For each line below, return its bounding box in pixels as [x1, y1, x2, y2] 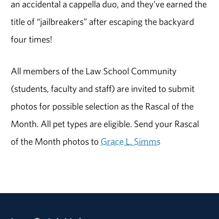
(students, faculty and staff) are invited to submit [11, 82, 195, 94]
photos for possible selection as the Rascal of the [11, 100, 194, 112]
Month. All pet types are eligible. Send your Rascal [11, 117, 199, 130]
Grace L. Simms [101, 135, 161, 147]
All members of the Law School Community [11, 65, 177, 77]
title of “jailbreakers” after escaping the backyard [11, 15, 195, 27]
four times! [11, 33, 53, 45]
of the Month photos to [11, 135, 101, 147]
